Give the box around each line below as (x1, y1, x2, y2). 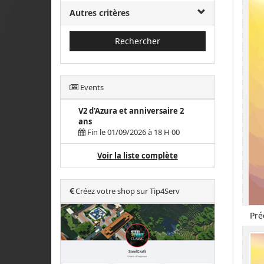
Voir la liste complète (97, 150, 178, 161)
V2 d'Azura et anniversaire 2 (78, 105, 184, 116)
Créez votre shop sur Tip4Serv (74, 186, 180, 196)
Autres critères (70, 7, 130, 18)
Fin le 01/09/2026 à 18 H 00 (85, 127, 180, 137)
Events (78, 82, 104, 93)
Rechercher (114, 35, 160, 47)
